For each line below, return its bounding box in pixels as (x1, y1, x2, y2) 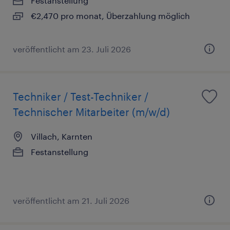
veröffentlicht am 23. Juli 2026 (13, 44, 131, 54)
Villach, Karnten (31, 131, 92, 142)
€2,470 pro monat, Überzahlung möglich (31, 11, 190, 21)
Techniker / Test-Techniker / (13, 90, 148, 103)
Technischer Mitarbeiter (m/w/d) (13, 106, 170, 119)
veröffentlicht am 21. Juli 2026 (13, 196, 129, 206)
